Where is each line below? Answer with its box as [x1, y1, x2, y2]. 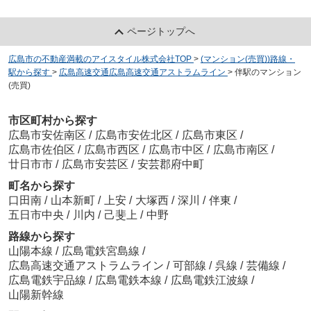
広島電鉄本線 [94, 274, 165, 287]
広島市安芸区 [61, 158, 128, 171]
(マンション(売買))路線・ [200, 53, 295, 64]
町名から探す [8, 180, 75, 192]
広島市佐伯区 [8, 144, 75, 156]
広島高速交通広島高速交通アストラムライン [58, 67, 226, 77]
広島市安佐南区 [8, 129, 86, 142]
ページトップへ [127, 25, 196, 37]
